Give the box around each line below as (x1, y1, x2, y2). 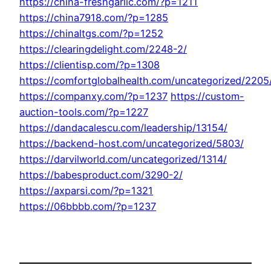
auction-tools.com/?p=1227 (19, 106, 148, 119)
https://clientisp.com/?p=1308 (19, 59, 160, 71)
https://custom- (171, 90, 244, 103)
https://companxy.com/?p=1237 (19, 90, 168, 103)
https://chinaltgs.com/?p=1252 (19, 27, 163, 40)
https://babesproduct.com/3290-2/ (19, 169, 183, 181)
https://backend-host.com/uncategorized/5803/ (19, 137, 244, 150)
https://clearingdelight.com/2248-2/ (19, 43, 187, 56)
